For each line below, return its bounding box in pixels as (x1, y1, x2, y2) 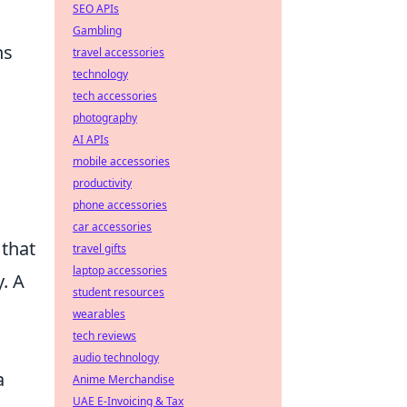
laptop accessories (73, 263, 167, 278)
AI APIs (73, 132, 109, 147)
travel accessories (73, 45, 164, 60)
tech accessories (73, 88, 157, 104)
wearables (73, 306, 125, 322)
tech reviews (73, 328, 136, 343)
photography (73, 110, 137, 125)
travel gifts (73, 241, 126, 256)
